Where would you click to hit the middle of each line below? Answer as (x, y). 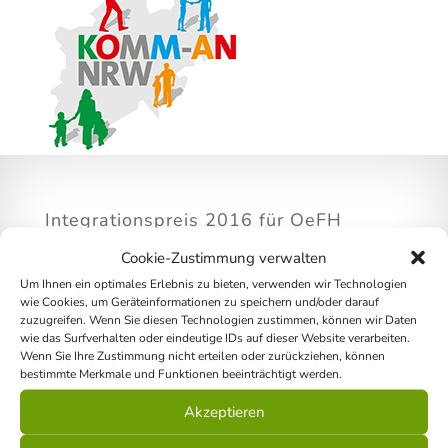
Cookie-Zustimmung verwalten (224, 257)
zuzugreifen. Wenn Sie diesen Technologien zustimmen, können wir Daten (218, 319)
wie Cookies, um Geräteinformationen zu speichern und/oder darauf (199, 301)
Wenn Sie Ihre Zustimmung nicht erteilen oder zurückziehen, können (202, 355)
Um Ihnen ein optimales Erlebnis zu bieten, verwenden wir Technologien (213, 283)
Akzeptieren (224, 411)
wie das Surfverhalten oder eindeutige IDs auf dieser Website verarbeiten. (215, 337)
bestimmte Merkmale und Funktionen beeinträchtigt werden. (181, 373)
